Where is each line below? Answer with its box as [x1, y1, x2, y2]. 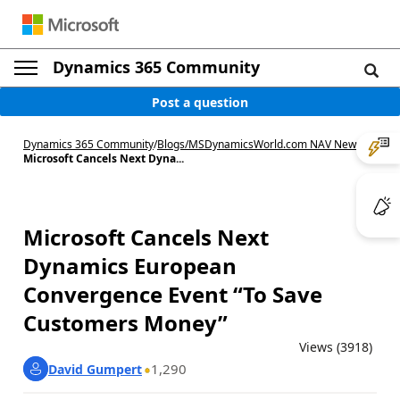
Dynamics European [23, 251, 237, 280]
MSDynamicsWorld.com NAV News [188, 137, 362, 152]
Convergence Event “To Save [23, 279, 322, 309]
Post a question [152, 93, 248, 111]
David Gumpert [48, 360, 142, 378]
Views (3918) [299, 338, 372, 355]
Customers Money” [23, 308, 228, 337]
